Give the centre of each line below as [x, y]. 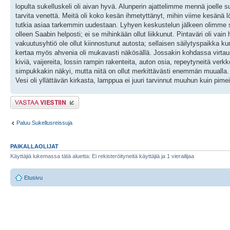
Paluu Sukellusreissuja [44, 122]
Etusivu [33, 177]
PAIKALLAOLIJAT [34, 147]
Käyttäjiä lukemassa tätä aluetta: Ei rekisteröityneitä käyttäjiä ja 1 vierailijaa [102, 156]
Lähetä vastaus [30, 99]
